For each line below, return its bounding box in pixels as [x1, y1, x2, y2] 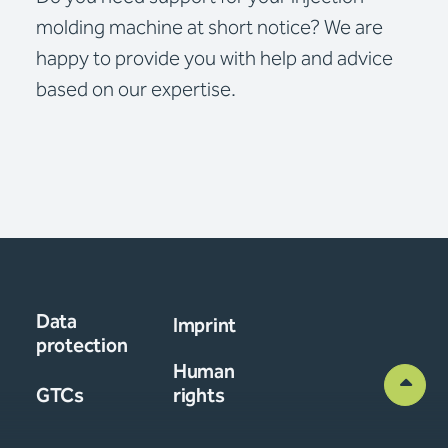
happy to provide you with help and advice [36, 43, 393, 75]
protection [36, 330, 128, 362]
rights [173, 380, 225, 412]
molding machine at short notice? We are [36, 12, 383, 44]
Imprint [173, 310, 237, 342]
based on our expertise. [36, 74, 236, 106]
